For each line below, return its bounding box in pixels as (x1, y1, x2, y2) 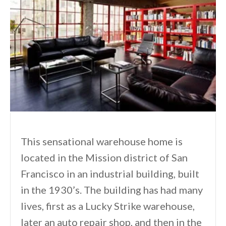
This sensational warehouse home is (21, 135, 183, 148)
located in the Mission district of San (21, 151, 188, 164)
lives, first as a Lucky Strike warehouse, (21, 200, 195, 212)
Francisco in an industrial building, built (21, 167, 199, 180)
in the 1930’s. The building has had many (21, 184, 203, 196)
